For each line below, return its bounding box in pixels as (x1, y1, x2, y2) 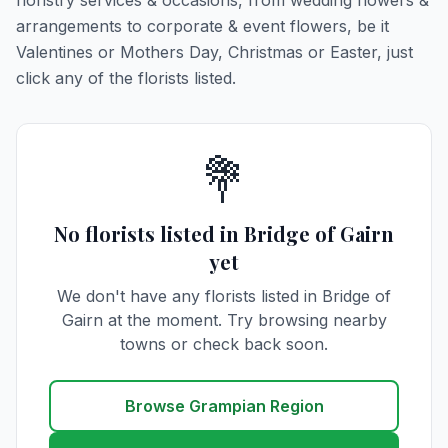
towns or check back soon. (120, 334, 328, 354)
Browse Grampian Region (124, 396, 324, 416)
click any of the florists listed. (16, 68, 236, 88)
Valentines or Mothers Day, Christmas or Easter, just (16, 42, 413, 62)
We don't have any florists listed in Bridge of (57, 286, 391, 306)
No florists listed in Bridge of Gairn (54, 220, 394, 247)
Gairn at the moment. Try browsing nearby (61, 310, 387, 330)
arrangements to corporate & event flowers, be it (16, 16, 389, 36)
